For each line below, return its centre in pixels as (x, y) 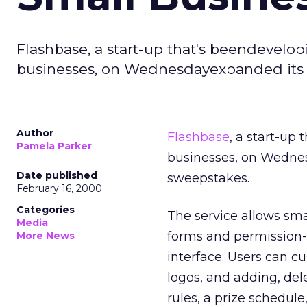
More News (46, 236)
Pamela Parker (54, 146)
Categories (46, 210)
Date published (57, 175)
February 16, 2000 (59, 188)
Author (35, 133)
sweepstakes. (208, 178)
